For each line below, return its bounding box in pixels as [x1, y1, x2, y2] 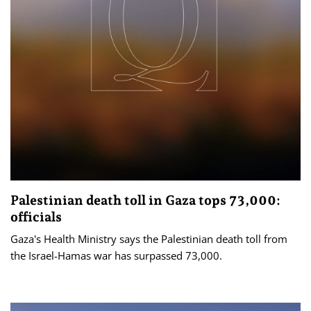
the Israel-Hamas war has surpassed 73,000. [10, 248, 222, 262]
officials [10, 208, 62, 224]
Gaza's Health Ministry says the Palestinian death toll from [10, 231, 287, 246]
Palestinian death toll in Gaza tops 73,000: [10, 192, 280, 208]
